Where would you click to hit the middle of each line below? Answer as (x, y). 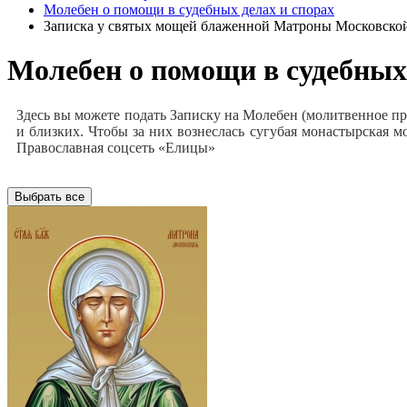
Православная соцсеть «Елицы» (116, 147)
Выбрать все (50, 196)
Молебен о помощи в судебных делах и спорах (189, 10)
